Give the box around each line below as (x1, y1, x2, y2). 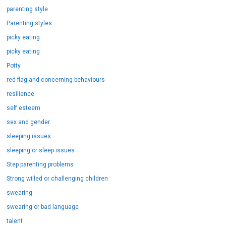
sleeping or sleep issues (7, 143, 75, 150)
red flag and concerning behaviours (7, 72, 105, 80)
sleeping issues (7, 129, 51, 136)
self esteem (7, 100, 41, 108)
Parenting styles (7, 16, 52, 23)
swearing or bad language (7, 199, 79, 207)
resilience (7, 86, 35, 94)
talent (7, 213, 23, 221)
